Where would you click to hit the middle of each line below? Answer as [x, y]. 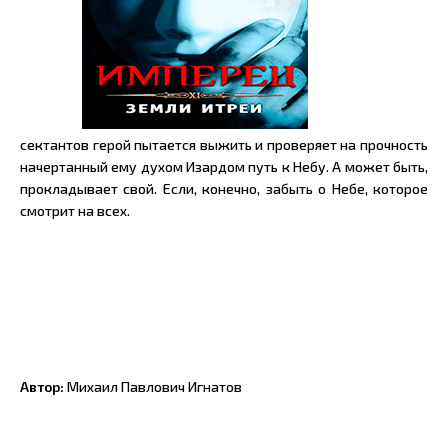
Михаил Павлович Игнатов [156, 386]
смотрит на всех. [75, 210]
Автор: [42, 386]
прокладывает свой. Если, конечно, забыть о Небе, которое [224, 188]
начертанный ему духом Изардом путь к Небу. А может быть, [224, 166]
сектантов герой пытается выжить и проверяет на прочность [224, 144]
